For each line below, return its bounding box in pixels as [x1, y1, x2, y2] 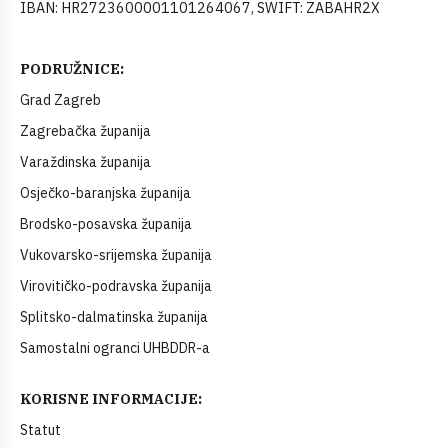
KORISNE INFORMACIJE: [20, 390, 202, 409]
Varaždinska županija [20, 153, 151, 172]
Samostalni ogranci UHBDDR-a [20, 339, 210, 358]
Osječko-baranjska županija [20, 184, 191, 203]
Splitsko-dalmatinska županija [20, 308, 208, 327]
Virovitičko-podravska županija [20, 277, 212, 296]
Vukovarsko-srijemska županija [20, 246, 212, 265]
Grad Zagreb [20, 91, 101, 110]
